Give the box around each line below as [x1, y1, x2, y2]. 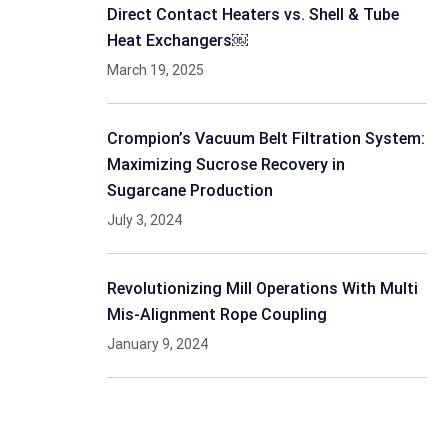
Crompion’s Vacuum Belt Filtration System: [107, 129, 425, 148]
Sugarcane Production [107, 181, 273, 200]
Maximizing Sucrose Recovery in [107, 155, 345, 174]
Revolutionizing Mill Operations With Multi [107, 279, 418, 298]
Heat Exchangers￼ [107, 31, 248, 50]
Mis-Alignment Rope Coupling [107, 305, 327, 324]
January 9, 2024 [107, 336, 208, 352]
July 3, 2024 [107, 212, 182, 228]
